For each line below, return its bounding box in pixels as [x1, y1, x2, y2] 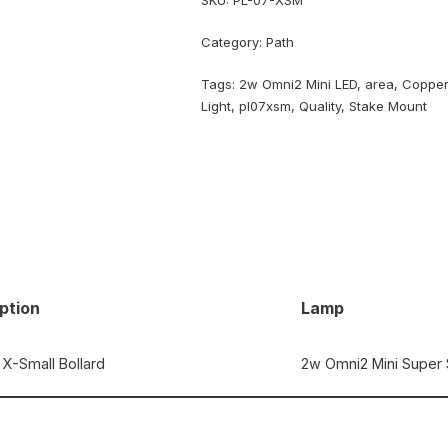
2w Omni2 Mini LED [239, 76, 358, 93]
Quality [299, 98, 342, 115]
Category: [201, 34, 267, 51]
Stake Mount [349, 98, 428, 115]
